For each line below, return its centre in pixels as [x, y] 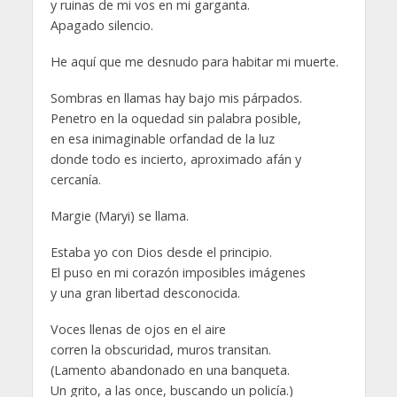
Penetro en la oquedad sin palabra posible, [175, 118]
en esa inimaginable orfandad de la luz [162, 138]
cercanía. [75, 179]
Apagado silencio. [101, 26]
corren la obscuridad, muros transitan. [160, 349]
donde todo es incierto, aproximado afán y [175, 159]
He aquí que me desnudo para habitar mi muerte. [194, 62]
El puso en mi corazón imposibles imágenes [178, 272]
